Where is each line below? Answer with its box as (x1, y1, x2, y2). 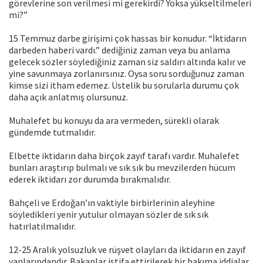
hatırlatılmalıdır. (9, 220, 76, 232)
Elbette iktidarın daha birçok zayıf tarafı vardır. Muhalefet (9, 150, 240, 162)
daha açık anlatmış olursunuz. (9, 91, 128, 103)
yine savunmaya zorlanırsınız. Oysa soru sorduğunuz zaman (9, 68, 244, 80)
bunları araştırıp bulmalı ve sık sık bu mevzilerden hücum (9, 161, 235, 174)
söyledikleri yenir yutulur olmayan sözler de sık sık (9, 208, 208, 221)
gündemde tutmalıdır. (9, 126, 96, 139)
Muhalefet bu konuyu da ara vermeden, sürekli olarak (9, 114, 219, 127)
